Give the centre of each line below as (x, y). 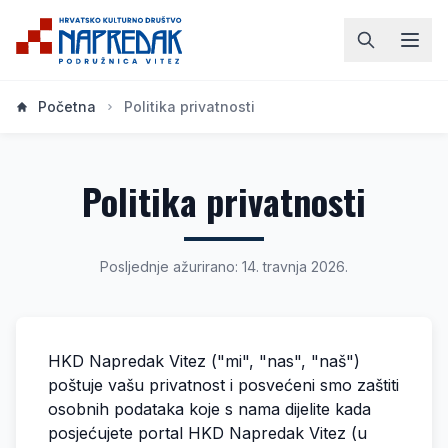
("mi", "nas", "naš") (283, 361)
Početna (67, 106)
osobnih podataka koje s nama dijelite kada (209, 409)
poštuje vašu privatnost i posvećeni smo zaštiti (223, 385)
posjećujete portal (118, 433)
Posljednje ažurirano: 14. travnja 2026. (224, 266)
